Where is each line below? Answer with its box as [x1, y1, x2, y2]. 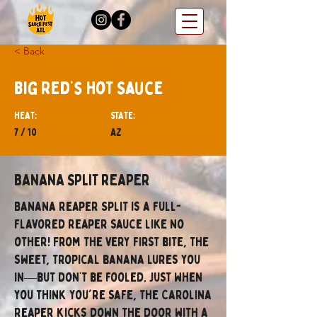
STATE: [110, 110, 135, 122]
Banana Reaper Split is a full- [14, 199, 181, 215]
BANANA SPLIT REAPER [14, 171, 150, 190]
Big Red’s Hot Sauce [14, 76, 163, 100]
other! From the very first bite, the [14, 234, 209, 250]
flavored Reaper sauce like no [14, 217, 184, 233]
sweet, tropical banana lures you [14, 252, 200, 268]
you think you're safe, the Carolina [14, 287, 212, 304]
